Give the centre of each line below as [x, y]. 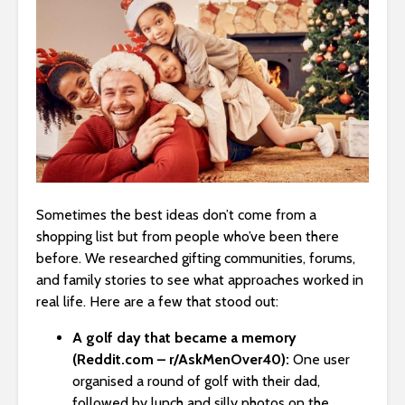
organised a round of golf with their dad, [196, 381]
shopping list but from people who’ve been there [188, 237]
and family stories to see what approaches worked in [200, 280]
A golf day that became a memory [184, 338]
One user [321, 360]
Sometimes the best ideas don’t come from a [176, 215]
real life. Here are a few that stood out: [157, 302]
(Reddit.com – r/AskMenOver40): [181, 360]
